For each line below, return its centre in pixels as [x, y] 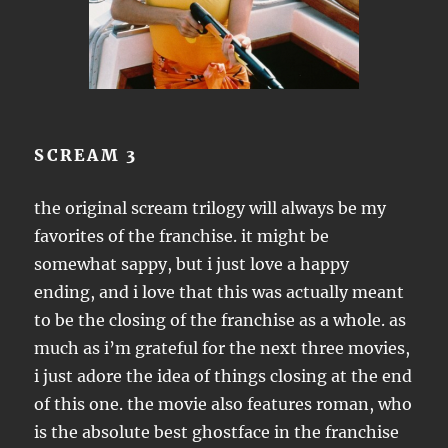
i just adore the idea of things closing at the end [223, 376]
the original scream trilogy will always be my [210, 208]
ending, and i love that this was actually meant [219, 292]
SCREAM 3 [86, 155]
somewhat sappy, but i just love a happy [192, 264]
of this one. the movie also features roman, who [223, 404]
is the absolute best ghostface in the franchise [217, 432]
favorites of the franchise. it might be [182, 236]
